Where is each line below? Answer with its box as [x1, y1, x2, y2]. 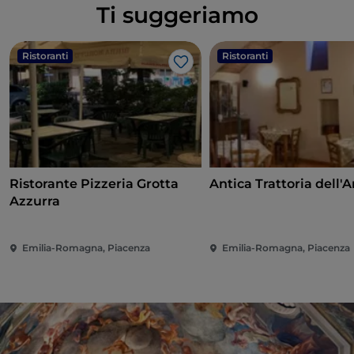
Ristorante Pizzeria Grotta [9, 176, 179, 192]
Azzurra [9, 194, 60, 209]
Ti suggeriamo [96, 2, 258, 29]
